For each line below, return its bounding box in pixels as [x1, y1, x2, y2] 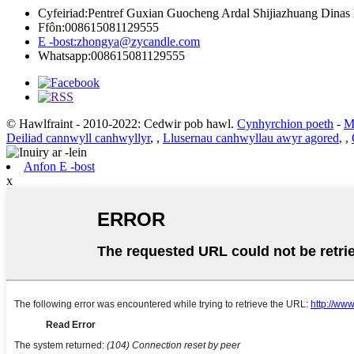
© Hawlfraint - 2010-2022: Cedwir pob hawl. [6, 117, 234, 131]
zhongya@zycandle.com [77, 35, 200, 49]
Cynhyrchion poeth [237, 117, 333, 131]
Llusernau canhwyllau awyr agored [163, 131, 339, 145]
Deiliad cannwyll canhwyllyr [6, 131, 150, 145]
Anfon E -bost [24, 160, 95, 174]
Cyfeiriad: [38, 6, 88, 21]
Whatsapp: [38, 49, 91, 63]
